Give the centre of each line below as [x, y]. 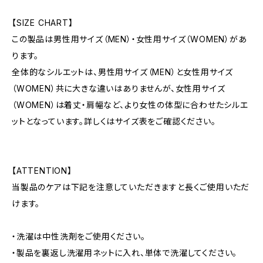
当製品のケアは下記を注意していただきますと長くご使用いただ [131, 187]
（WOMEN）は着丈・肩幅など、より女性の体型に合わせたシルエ [130, 105]
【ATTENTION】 [42, 171]
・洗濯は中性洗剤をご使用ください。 [79, 236]
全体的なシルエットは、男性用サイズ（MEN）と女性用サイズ [123, 72]
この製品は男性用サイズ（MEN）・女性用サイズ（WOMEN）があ [129, 39]
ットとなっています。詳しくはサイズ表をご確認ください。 [114, 121]
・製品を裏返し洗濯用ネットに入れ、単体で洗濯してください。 [125, 253]
